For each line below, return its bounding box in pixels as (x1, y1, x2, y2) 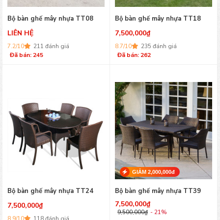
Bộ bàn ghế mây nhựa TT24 (7, 187, 93, 195)
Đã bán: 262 (117, 51, 151, 59)
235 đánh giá (141, 42, 177, 50)
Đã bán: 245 (10, 51, 43, 59)
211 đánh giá (33, 42, 69, 50)
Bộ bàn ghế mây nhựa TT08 (7, 14, 93, 23)
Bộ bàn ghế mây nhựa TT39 (115, 187, 201, 195)
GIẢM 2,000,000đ (132, 169, 175, 175)
